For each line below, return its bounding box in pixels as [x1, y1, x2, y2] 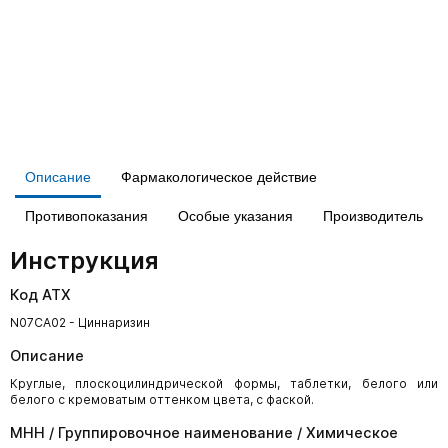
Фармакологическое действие [121, 169, 317, 185]
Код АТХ [10, 286, 71, 303]
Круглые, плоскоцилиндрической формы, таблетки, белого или [10, 376, 438, 391]
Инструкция [10, 246, 159, 275]
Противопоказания [25, 208, 148, 224]
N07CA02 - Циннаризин [10, 315, 150, 330]
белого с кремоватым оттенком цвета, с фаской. [10, 392, 314, 407]
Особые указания [178, 208, 293, 224]
